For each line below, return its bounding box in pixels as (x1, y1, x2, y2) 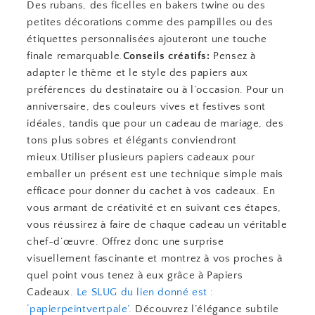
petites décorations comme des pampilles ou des (27, 16, 274, 28)
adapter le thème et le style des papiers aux (27, 67, 248, 79)
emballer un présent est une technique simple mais (27, 168, 283, 180)
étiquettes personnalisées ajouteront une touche (27, 33, 267, 45)
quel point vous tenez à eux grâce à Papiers (27, 269, 243, 281)
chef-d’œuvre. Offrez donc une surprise (27, 236, 224, 247)
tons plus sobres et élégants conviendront (27, 134, 238, 146)
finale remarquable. (27, 50, 123, 62)
